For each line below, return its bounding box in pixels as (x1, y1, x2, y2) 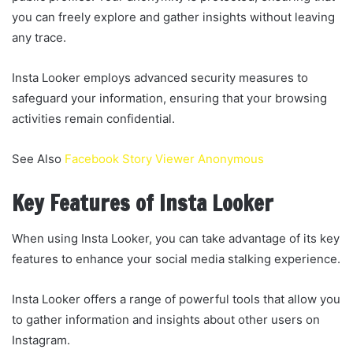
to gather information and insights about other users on (12, 312, 320, 328)
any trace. (12, 29, 66, 45)
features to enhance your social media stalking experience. (12, 251, 340, 267)
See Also (12, 150, 65, 166)
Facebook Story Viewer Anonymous (65, 150, 264, 166)
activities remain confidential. (12, 110, 175, 126)
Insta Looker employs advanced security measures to (12, 69, 308, 85)
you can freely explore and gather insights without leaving (12, 9, 335, 24)
